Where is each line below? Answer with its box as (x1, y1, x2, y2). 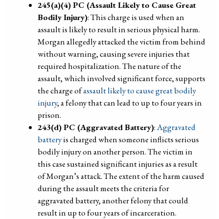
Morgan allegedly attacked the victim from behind (38, 36, 206, 47)
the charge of (38, 85, 84, 96)
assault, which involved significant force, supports (38, 72, 206, 84)
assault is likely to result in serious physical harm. (38, 23, 200, 35)
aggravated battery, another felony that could (38, 195, 189, 206)
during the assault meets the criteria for (38, 182, 170, 194)
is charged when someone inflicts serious (62, 133, 199, 145)
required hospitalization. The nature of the (38, 60, 182, 71)
